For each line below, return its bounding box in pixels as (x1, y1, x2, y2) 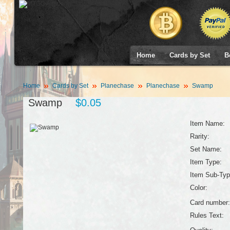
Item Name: (189, 120, 225, 127)
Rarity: (189, 132, 209, 140)
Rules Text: (189, 212, 224, 219)
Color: (189, 184, 207, 191)
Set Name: (189, 145, 222, 153)
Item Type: (189, 158, 222, 166)
